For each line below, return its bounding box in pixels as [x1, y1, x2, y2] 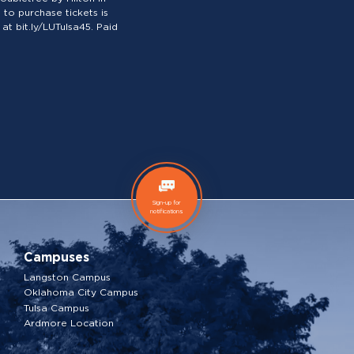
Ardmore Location [24, 317, 114, 329]
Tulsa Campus [24, 301, 89, 314]
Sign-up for [153, 198, 181, 206]
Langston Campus [24, 270, 111, 283]
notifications [150, 207, 183, 215]
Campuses [24, 252, 89, 264]
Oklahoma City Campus [24, 286, 138, 298]
